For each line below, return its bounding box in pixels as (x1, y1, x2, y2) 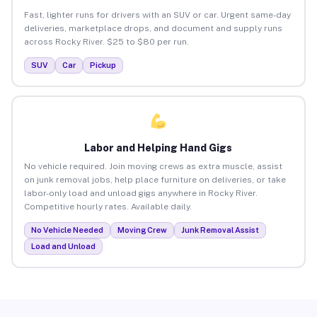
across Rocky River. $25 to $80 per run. (23, 36, 189, 47)
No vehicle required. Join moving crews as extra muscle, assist (23, 161, 282, 171)
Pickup (89, 60, 116, 69)
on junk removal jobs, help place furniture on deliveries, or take (23, 174, 286, 185)
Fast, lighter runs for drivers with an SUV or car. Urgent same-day (23, 9, 291, 20)
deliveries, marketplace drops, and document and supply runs (23, 23, 282, 33)
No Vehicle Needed (30, 225, 103, 234)
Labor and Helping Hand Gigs (84, 142, 233, 154)
